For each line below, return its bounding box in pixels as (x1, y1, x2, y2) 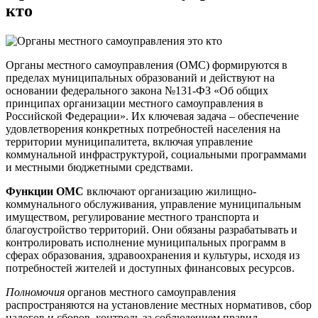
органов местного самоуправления (65, 285, 236, 298)
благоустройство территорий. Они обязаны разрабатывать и (6, 223, 297, 236)
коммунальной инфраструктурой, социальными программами (6, 148, 307, 160)
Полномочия (6, 285, 65, 298)
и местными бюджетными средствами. (6, 160, 193, 173)
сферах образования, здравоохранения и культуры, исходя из (6, 248, 300, 261)
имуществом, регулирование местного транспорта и (6, 210, 259, 223)
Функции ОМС (6, 185, 84, 197)
